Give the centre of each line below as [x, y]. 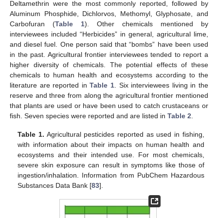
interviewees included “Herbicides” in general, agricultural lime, [109, 34]
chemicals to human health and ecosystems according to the [109, 75]
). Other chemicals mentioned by [146, 24]
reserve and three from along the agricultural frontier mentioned [109, 96]
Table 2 [179, 116]
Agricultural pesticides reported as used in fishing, [124, 135]
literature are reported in [50, 85]
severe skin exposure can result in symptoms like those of [111, 165]
